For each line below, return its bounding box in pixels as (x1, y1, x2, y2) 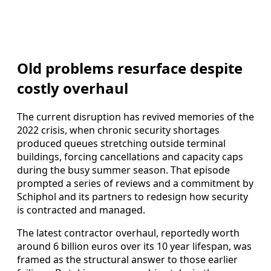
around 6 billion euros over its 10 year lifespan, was (17, 240, 252, 253)
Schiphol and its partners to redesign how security (17, 190, 248, 204)
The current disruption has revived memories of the (17, 110, 254, 124)
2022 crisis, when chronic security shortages (17, 123, 220, 137)
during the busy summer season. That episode (17, 163, 230, 177)
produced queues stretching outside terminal (17, 137, 226, 151)
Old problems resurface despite (17, 58, 243, 79)
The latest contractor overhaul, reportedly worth (17, 226, 240, 240)
